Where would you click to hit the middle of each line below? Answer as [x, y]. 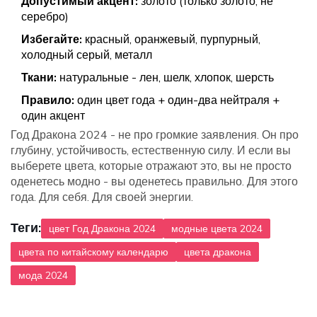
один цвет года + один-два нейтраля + [177, 100]
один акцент [53, 116]
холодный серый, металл [87, 55]
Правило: [48, 100]
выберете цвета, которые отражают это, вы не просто [151, 166]
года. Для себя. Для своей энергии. [102, 197]
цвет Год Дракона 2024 [102, 229]
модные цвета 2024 [217, 229]
